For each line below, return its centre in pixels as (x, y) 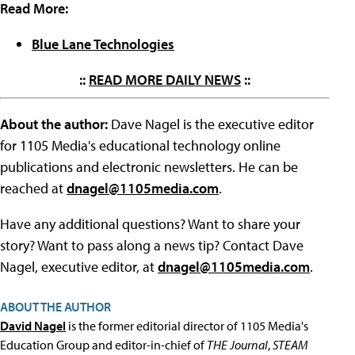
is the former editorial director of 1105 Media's (187, 326)
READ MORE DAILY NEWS (165, 80)
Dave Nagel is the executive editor (212, 124)
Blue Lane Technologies (103, 44)
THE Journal (237, 345)
